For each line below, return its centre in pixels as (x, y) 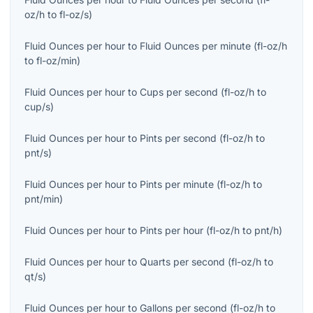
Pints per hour (172, 231)
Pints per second (178, 138)
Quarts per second (182, 262)
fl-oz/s (74, 15)
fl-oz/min (57, 61)
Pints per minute (177, 184)
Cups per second (179, 92)
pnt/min (42, 199)
